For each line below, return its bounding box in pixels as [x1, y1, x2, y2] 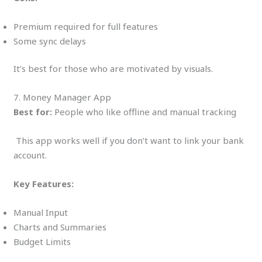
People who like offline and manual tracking [52, 106, 237, 118]
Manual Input [13, 206, 68, 219]
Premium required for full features [13, 20, 158, 32]
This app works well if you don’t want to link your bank [13, 135, 244, 147]
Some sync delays [13, 35, 87, 47]
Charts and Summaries [13, 221, 107, 233]
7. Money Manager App [13, 91, 112, 104]
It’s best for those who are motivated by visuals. [13, 63, 213, 75]
